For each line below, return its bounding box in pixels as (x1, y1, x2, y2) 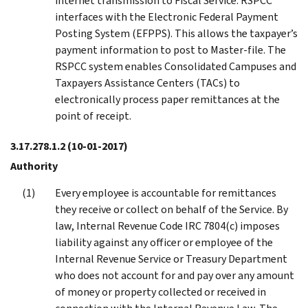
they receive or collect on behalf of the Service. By (55, 201, 288, 217)
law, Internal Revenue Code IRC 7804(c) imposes (55, 218, 280, 233)
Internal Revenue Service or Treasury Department (55, 251, 287, 266)
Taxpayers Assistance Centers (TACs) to (55, 75, 240, 90)
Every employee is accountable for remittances (55, 185, 276, 200)
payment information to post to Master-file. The (55, 42, 286, 57)
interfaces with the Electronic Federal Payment (55, 9, 278, 24)
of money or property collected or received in (55, 284, 266, 299)
